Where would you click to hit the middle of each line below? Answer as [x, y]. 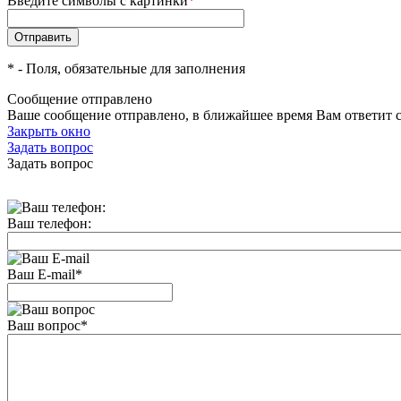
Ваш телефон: [49, 223]
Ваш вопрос [44, 325]
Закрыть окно [49, 131]
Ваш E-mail [41, 274]
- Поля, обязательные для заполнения [130, 68]
